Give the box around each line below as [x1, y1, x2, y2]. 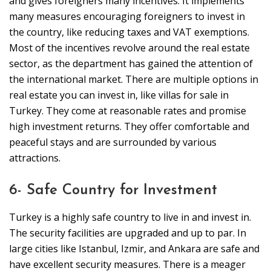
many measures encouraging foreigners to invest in [9, 10, 245, 24]
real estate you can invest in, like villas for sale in [9, 88, 229, 102]
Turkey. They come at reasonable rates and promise [9, 104, 246, 118]
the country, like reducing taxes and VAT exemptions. [9, 25, 249, 39]
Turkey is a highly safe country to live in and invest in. [9, 211, 251, 224]
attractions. [9, 151, 60, 165]
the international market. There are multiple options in [9, 73, 258, 87]
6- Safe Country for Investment [9, 183, 217, 198]
